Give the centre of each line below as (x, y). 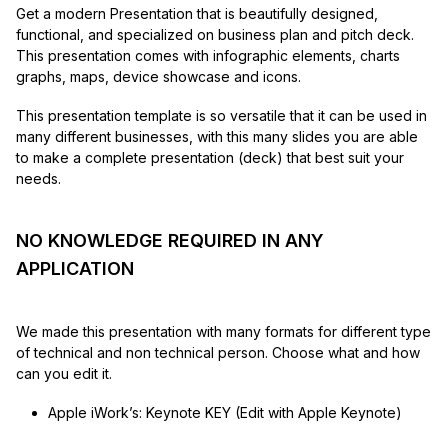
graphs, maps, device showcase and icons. (158, 77)
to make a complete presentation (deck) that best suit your (210, 158)
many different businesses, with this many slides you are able (217, 137)
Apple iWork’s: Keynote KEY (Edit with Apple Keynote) (224, 413)
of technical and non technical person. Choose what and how (218, 353)
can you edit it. (64, 374)
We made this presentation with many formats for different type (223, 332)
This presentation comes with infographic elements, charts (208, 56)
